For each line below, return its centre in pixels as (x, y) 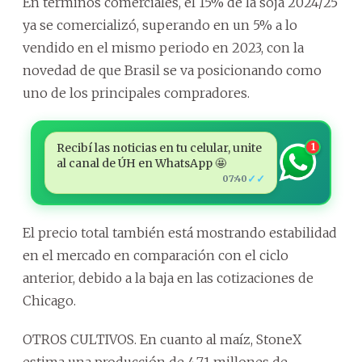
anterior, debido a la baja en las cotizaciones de (168, 278)
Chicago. (49, 300)
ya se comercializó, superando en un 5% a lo (160, 25)
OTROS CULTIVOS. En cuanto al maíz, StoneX (162, 339)
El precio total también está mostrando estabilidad (180, 232)
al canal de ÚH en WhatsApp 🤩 (141, 163)
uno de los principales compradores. (136, 93)
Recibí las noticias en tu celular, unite (159, 147)
